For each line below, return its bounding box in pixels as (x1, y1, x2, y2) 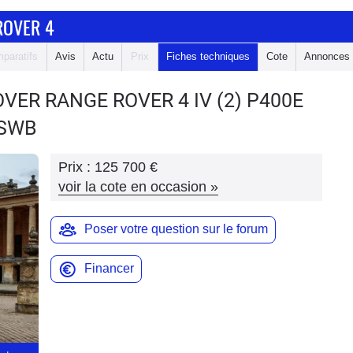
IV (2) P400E (194, 89, 303, 112)
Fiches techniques (166, 50, 250, 62)
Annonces (304, 50, 350, 62)
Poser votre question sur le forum (84, 222, 268, 236)
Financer (84, 262, 134, 275)
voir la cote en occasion (58, 179, 206, 195)
